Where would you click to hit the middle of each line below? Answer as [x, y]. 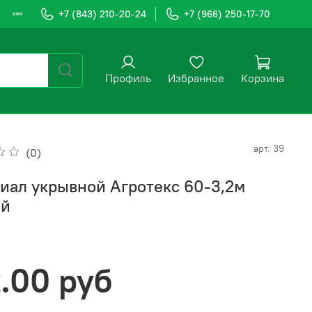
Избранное [196, 78]
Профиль [128, 78]
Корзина [263, 78]
